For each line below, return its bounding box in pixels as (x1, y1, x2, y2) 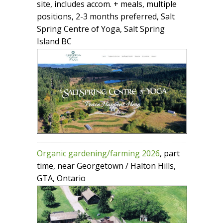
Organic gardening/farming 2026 (37, 148, 160, 159)
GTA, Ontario (37, 173, 86, 184)
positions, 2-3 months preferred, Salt (37, 11, 175, 22)
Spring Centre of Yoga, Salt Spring (37, 23, 165, 35)
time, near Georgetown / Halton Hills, (37, 160, 176, 172)
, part (160, 148, 180, 159)
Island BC (37, 36, 72, 47)
